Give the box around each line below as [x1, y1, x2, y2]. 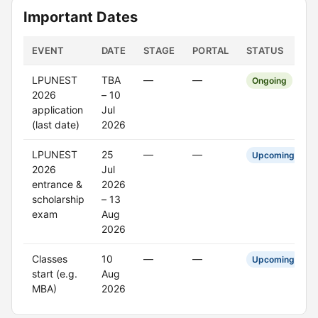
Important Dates [23, 9, 138, 26]
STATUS [246, 45, 284, 56]
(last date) [32, 119, 79, 131]
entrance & [32, 178, 82, 190]
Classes [32, 253, 67, 265]
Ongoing [252, 75, 287, 86]
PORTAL [192, 45, 229, 56]
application [32, 104, 83, 116]
